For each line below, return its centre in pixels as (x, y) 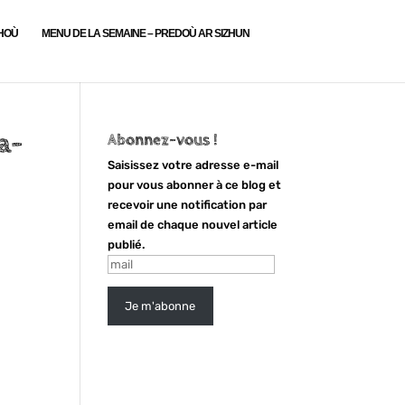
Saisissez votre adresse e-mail (193, 165)
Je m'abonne (160, 306)
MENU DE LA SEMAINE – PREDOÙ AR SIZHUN (145, 33)
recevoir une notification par (188, 205)
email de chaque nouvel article (193, 225)
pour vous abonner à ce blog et (195, 185)
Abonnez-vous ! (163, 140)
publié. (127, 245)
